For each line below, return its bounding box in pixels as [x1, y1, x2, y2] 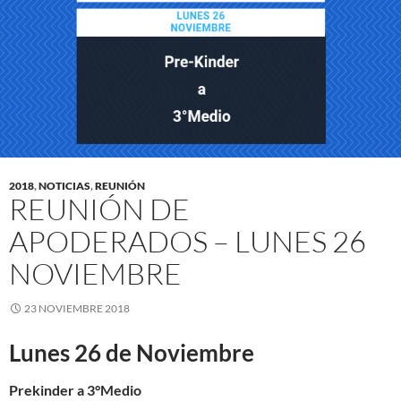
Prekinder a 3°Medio [9, 381, 141, 398]
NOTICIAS [38, 179, 90, 192]
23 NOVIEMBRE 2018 [24, 302, 130, 315]
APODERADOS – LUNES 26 [9, 223, 366, 260]
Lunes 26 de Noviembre [9, 338, 254, 367]
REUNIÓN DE [9, 191, 190, 227]
